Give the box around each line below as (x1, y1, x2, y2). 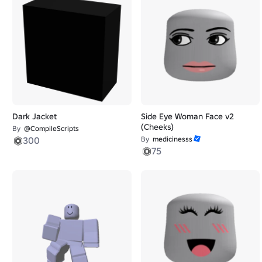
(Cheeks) (140, 121, 174, 132)
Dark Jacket (12, 111, 57, 122)
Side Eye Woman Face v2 (140, 111, 234, 122)
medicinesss (152, 134, 192, 143)
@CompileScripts (24, 123, 79, 133)
